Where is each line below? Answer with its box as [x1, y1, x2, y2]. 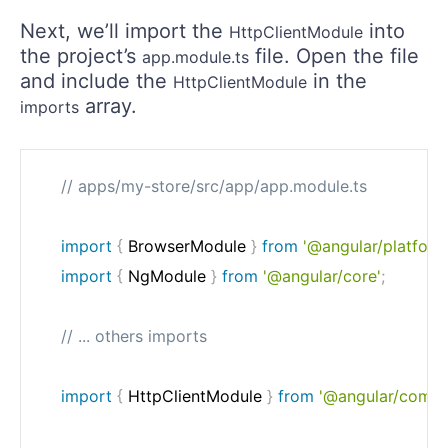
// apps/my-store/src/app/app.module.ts [61, 175, 367, 196]
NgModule [123, 265, 211, 286]
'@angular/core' [263, 265, 381, 286]
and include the [20, 68, 173, 93]
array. [79, 93, 137, 118]
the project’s [20, 43, 142, 68]
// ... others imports [61, 325, 207, 346]
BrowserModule [123, 235, 251, 256]
